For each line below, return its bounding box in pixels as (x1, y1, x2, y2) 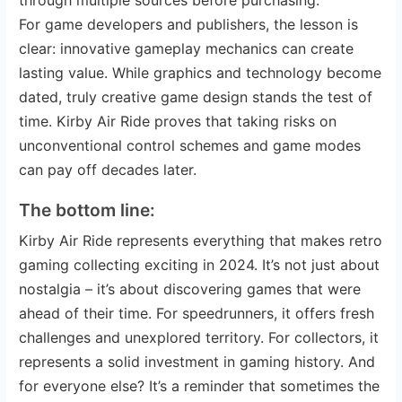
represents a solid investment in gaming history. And (19, 352, 376, 371)
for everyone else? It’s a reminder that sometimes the (19, 376, 380, 395)
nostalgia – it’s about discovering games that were (19, 279, 362, 298)
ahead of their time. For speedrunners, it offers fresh (19, 303, 375, 322)
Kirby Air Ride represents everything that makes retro (19, 231, 383, 249)
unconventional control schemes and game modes (19, 135, 362, 154)
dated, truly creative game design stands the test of (19, 87, 373, 106)
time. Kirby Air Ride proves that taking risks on (19, 111, 337, 130)
